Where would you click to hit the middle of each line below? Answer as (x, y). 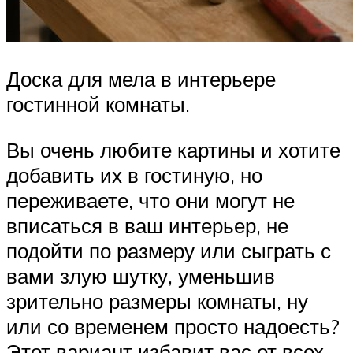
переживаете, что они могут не (150, 201)
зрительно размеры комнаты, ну (157, 301)
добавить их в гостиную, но (134, 175)
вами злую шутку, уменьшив (141, 276)
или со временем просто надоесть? (173, 327)
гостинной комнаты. (98, 104)
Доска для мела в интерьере (141, 79)
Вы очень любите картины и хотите (173, 150)
